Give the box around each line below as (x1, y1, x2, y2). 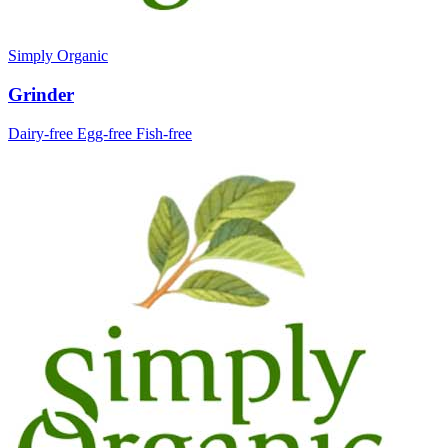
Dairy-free (8, 124, 77, 142)
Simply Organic (8, 47, 108, 65)
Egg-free (77, 124, 136, 142)
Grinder (8, 83, 74, 105)
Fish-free (136, 124, 192, 142)
